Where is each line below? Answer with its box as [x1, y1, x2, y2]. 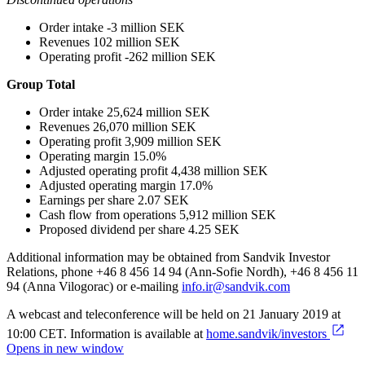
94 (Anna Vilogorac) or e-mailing [7, 279, 182, 294]
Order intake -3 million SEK [39, 20, 185, 35]
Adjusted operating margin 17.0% [39, 178, 213, 193]
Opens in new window [7, 341, 124, 356]
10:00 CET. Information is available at [7, 327, 206, 341]
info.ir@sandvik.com [182, 279, 290, 294]
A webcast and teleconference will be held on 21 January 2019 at [7, 307, 341, 322]
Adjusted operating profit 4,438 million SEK [39, 164, 268, 178]
